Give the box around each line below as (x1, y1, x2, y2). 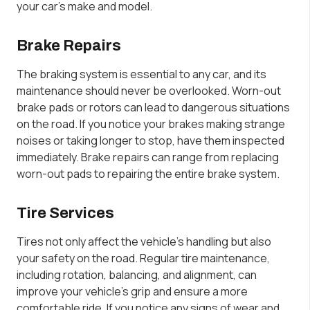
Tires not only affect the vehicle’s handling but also (17, 233, 271, 249)
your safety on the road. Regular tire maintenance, (17, 250, 270, 266)
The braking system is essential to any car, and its (17, 66, 266, 82)
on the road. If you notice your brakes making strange (17, 116, 285, 131)
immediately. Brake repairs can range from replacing (17, 149, 279, 165)
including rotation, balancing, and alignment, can (17, 266, 257, 282)
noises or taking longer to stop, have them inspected (17, 132, 284, 148)
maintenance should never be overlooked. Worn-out (17, 82, 281, 98)
